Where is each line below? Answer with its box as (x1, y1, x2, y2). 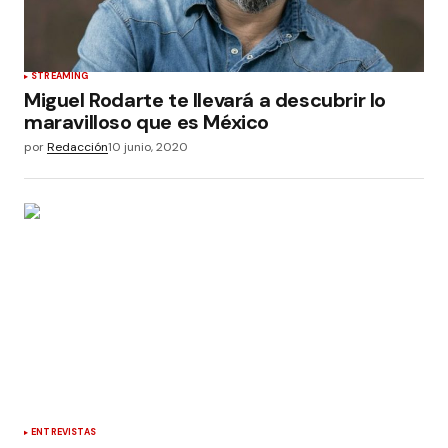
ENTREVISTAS (31, 426, 96, 439)
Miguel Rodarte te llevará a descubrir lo (24, 87, 387, 113)
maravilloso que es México (24, 109, 270, 135)
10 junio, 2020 (108, 139, 188, 155)
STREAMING (31, 70, 89, 82)
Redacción (47, 139, 108, 155)
